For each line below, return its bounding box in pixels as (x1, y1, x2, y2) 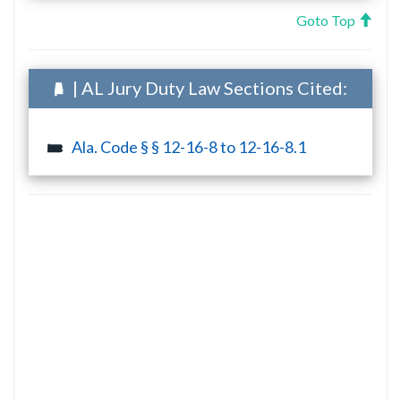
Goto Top (296, 11, 358, 29)
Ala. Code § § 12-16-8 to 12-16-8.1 (72, 136, 306, 157)
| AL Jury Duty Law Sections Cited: (69, 76, 347, 98)
